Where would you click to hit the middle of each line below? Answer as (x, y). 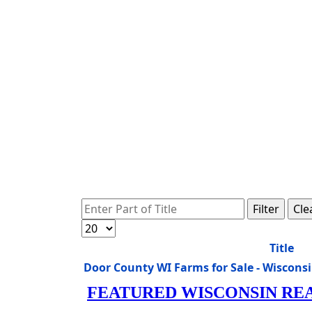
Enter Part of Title (127, 206)
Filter (266, 209)
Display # (105, 227)
